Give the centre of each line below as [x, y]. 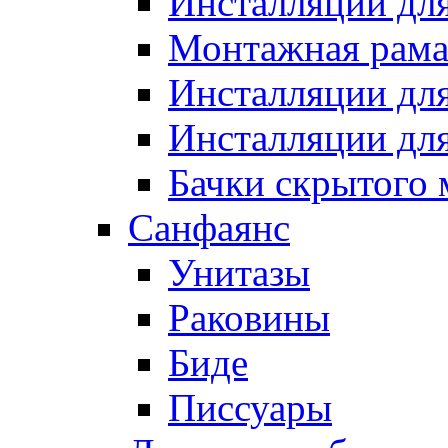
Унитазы [239, 272]
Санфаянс [209, 227]
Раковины [249, 317]
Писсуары [250, 407]
